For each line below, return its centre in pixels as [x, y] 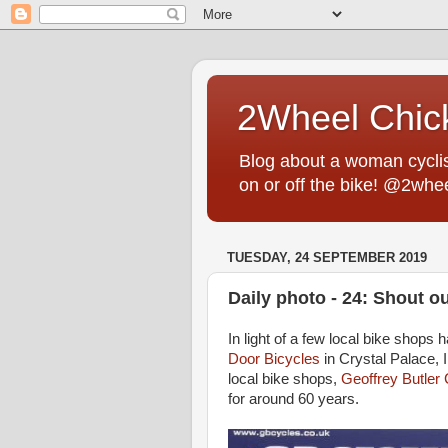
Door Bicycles [274, 359]
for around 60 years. [293, 399]
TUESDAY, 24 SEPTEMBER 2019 [327, 258]
